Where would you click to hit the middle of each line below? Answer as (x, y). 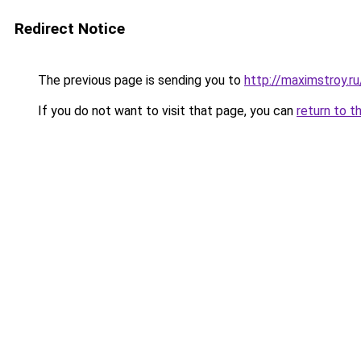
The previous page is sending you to (139, 80)
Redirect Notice (70, 29)
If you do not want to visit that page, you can (166, 111)
